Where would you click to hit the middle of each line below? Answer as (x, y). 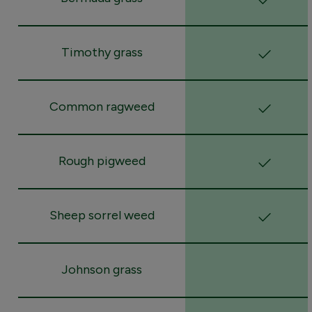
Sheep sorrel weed (102, 215)
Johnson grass (102, 269)
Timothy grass (102, 52)
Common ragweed (102, 106)
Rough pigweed (102, 161)
